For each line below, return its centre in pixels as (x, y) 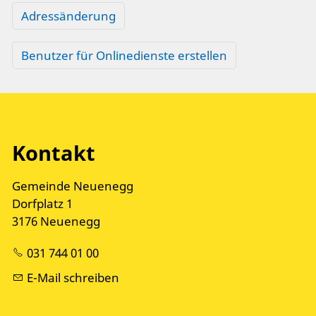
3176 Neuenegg (56, 221)
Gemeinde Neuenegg (73, 186)
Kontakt (54, 152)
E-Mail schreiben (73, 278)
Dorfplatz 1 (42, 203)
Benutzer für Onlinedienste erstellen (124, 55)
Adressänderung (68, 16)
